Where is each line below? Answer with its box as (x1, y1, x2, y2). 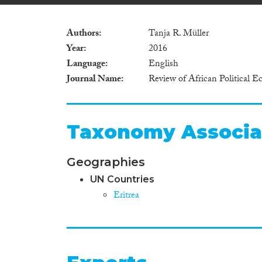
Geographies (67, 154, 145, 169)
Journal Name (67, 71, 121, 88)
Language (67, 56, 105, 73)
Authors (67, 26, 99, 42)
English (149, 56, 178, 73)
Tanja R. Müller (149, 26, 209, 42)
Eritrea (113, 188, 139, 204)
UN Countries (90, 173, 154, 185)
